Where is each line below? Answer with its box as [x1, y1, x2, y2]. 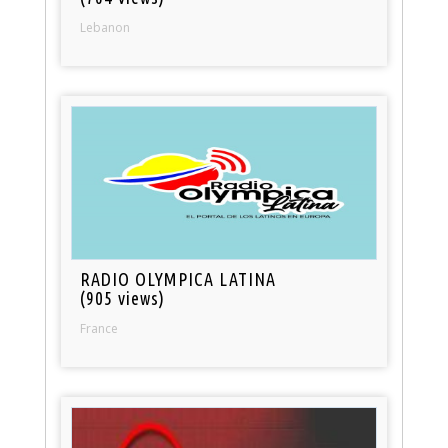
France [80, 320, 119, 338]
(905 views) [80, 288, 166, 309]
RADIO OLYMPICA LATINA [80, 269, 277, 290]
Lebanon [80, 19, 131, 37]
